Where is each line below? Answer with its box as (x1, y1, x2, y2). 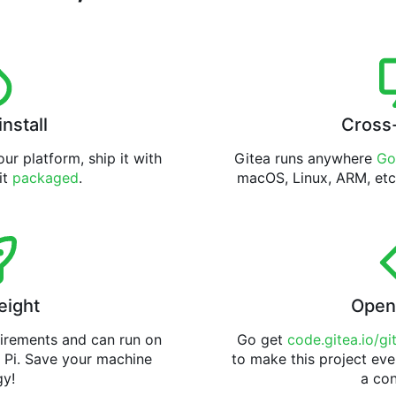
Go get (236, 331, 287, 349)
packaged (11, 169, 79, 187)
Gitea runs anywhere (233, 149, 377, 168)
